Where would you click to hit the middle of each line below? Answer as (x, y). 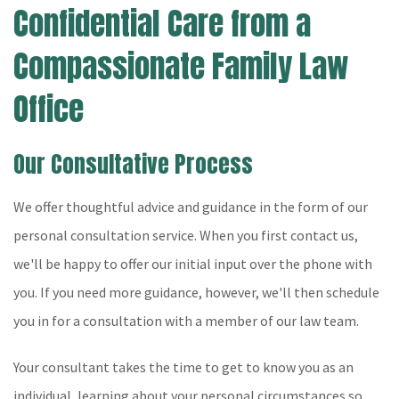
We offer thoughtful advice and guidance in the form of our (191, 207)
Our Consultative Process (133, 164)
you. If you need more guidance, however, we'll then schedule (196, 292)
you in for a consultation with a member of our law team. (186, 321)
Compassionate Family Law (181, 66)
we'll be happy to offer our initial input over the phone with (193, 264)
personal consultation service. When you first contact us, (186, 235)
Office (49, 109)
